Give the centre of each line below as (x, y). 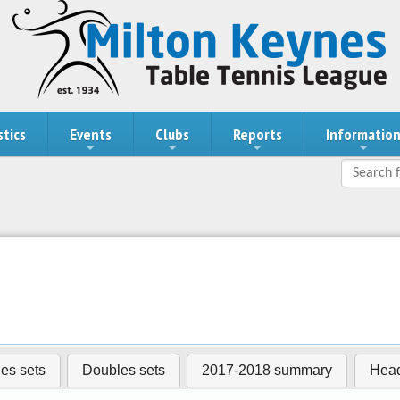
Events (90, 134)
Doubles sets (124, 370)
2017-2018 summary (267, 370)
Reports (257, 134)
